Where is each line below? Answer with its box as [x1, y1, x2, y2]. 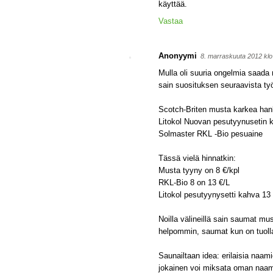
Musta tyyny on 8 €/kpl [158, 166, 239, 175]
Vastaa [158, 16, 183, 26]
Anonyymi [158, 51, 197, 60]
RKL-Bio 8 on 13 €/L [158, 178, 230, 187]
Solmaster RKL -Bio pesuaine [158, 129, 263, 138]
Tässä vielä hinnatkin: [158, 154, 236, 163]
